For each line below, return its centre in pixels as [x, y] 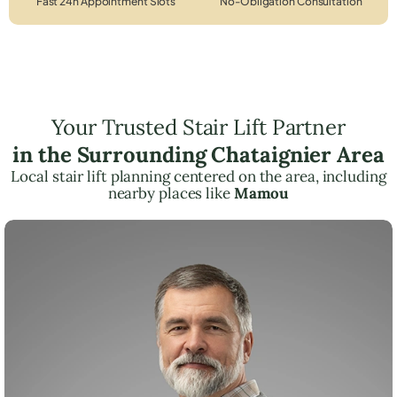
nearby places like [171, 193]
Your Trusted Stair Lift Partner [198, 127]
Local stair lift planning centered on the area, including [198, 176]
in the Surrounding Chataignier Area [198, 154]
